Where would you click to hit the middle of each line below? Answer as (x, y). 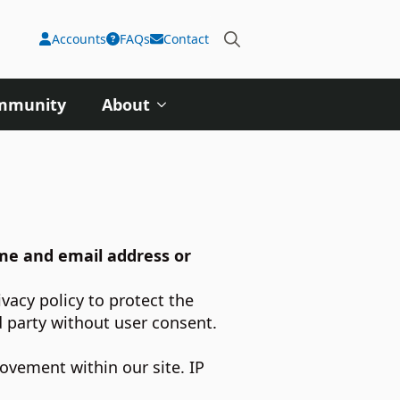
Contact (186, 39)
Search (233, 72)
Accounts (79, 39)
